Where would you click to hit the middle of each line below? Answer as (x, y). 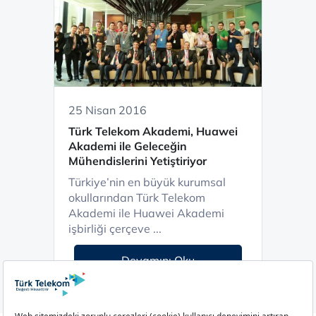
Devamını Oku (158, 260)
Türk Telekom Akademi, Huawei (153, 131)
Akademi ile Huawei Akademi (146, 213)
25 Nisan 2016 (108, 110)
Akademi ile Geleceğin (128, 146)
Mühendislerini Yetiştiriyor (138, 161)
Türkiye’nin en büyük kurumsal (147, 182)
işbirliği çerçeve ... (115, 229)
